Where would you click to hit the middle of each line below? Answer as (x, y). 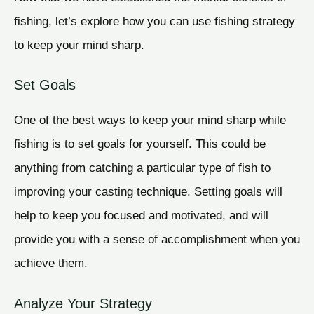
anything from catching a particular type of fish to (142, 168)
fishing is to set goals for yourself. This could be (140, 144)
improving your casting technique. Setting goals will (148, 192)
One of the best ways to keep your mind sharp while (150, 120)
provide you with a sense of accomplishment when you (157, 239)
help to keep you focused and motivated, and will (141, 216)
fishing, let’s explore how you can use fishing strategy (155, 21)
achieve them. (51, 263)
